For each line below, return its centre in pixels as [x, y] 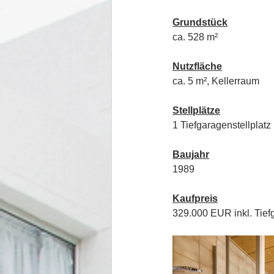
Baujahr [191, 154]
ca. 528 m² [195, 37]
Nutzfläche [197, 66]
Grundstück [200, 22]
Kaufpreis [195, 198]
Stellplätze [196, 110]
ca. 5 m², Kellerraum [216, 81]
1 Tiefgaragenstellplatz [222, 125]
